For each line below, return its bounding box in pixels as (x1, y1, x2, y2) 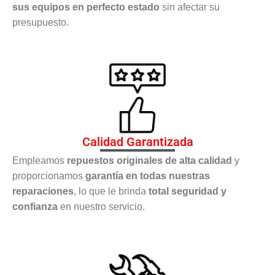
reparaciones (12, 186, 74, 197)
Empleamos (12, 155, 67, 166)
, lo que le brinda (74, 186, 149, 197)
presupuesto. (12, 17, 69, 28)
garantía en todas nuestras (85, 171, 210, 182)
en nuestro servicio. (58, 201, 145, 212)
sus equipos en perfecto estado (12, 1, 160, 12)
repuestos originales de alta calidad (67, 155, 232, 166)
